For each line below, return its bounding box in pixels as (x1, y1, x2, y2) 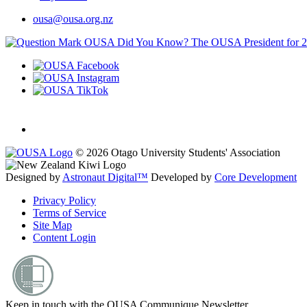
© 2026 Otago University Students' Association (75, 147, 280, 159)
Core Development (214, 171, 297, 184)
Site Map (33, 219, 72, 232)
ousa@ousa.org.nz (33, 13, 113, 25)
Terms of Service (33, 207, 106, 219)
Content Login (33, 232, 96, 244)
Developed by (151, 171, 214, 184)
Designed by (5, 171, 62, 184)
